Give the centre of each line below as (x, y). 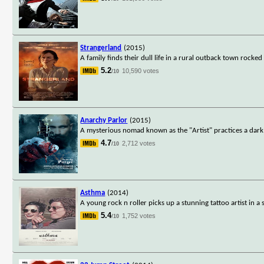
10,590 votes (141, 70)
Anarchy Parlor (104, 120)
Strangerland (101, 48)
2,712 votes (139, 143)
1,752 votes (139, 215)
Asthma (93, 193)
